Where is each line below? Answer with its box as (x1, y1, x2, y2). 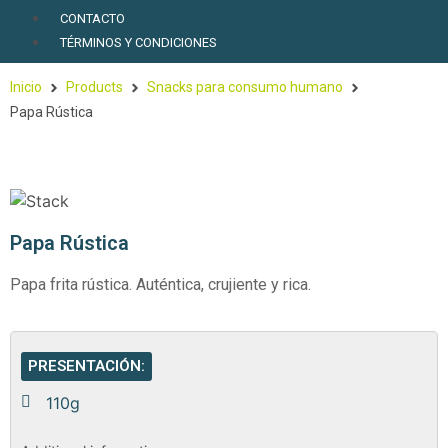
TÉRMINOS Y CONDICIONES (60, 35, 217, 50)
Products (66, 79, 123, 95)
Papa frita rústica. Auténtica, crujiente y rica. (10, 274, 311, 294)
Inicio (10, 79, 42, 95)
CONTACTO (60, 11, 125, 26)
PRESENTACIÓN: (28, 357, 145, 376)
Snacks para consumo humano (147, 79, 343, 95)
